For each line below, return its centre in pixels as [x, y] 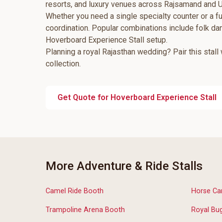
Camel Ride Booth [75, 191]
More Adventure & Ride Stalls [124, 166]
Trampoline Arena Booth [85, 210]
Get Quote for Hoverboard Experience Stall [137, 97]
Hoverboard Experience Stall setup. [107, 40]
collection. [63, 64]
